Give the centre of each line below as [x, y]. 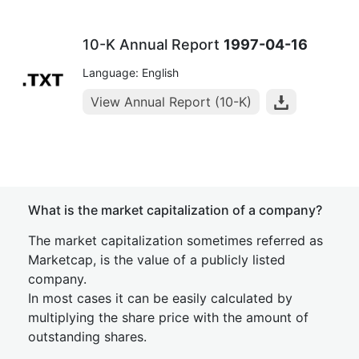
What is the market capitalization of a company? [175, 210]
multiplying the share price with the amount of [168, 317]
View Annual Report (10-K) [171, 102]
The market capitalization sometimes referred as [175, 240]
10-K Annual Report [153, 44]
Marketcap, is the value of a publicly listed [157, 260]
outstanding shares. [87, 337]
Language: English [131, 73]
